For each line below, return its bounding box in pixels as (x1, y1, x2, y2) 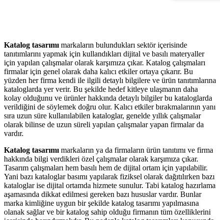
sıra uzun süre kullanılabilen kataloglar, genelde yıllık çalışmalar (4, 111, 201, 120)
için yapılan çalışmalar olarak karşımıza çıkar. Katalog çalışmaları (4, 58, 205, 67)
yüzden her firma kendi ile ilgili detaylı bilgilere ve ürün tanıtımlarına (4, 76, 216, 85)
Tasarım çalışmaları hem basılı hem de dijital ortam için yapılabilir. (4, 164, 208, 172)
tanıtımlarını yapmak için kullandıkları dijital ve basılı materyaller (4, 50, 204, 58)
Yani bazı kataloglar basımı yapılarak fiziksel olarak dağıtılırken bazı (4, 172, 215, 181)
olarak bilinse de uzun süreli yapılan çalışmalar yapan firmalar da (4, 120, 204, 129)
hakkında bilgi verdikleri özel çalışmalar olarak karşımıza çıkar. (4, 155, 198, 164)
